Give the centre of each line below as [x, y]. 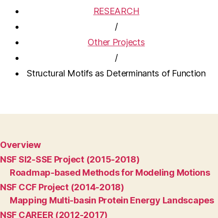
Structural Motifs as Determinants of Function [116, 73]
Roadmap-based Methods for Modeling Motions [110, 173]
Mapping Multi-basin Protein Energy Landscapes [112, 200]
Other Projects [116, 42]
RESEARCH [116, 11]
